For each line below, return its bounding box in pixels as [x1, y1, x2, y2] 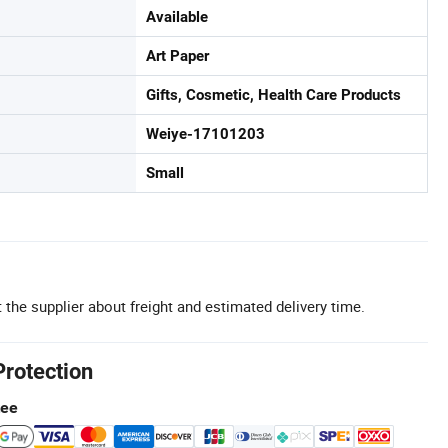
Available [146, 8, 208, 26]
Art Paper [146, 47, 209, 65]
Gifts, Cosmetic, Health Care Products [146, 86, 401, 104]
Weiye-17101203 [146, 125, 265, 143]
